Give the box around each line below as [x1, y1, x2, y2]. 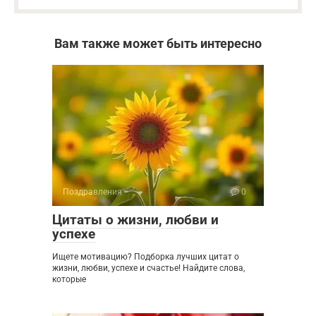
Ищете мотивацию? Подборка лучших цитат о [52, 252, 239, 262]
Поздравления [63, 187, 122, 197]
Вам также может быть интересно [54, 36, 262, 51]
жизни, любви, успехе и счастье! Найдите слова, [52, 263, 245, 274]
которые [52, 274, 86, 285]
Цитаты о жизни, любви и [52, 212, 219, 229]
